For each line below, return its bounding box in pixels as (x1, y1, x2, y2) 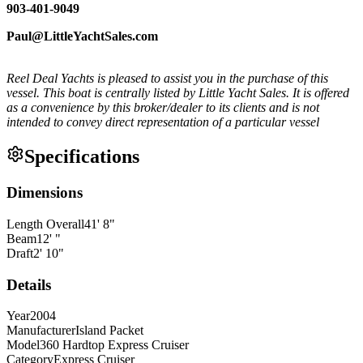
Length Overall (6, 217, 84, 232)
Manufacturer (6, 323, 75, 338)
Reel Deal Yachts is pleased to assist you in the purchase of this (6, 70, 328, 85)
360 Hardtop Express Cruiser (40, 338, 189, 352)
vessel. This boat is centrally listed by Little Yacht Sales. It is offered (6, 85, 349, 100)
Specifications (24, 146, 139, 168)
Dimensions (6, 184, 83, 202)
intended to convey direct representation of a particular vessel (6, 114, 319, 129)
